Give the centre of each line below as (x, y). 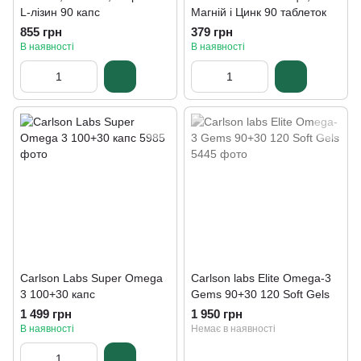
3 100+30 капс (58, 294)
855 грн (41, 32)
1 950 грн (217, 314)
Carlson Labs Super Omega (91, 278)
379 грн (212, 32)
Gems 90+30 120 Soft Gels (260, 294)
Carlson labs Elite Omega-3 (261, 278)
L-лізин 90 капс (60, 12)
